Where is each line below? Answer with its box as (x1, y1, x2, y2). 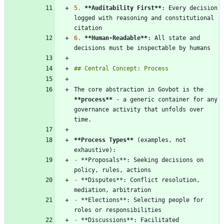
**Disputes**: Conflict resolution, (77, 176, 200, 183)
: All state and (147, 34, 200, 41)
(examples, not (133, 136, 186, 143)
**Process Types (74, 136, 126, 143)
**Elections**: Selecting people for (77, 196, 203, 203)
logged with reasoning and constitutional (74, 14, 214, 21)
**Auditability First (84, 4, 154, 11)
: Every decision (161, 4, 217, 11)
